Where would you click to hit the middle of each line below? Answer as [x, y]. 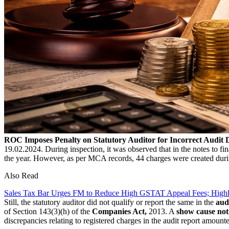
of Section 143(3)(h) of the [48, 211]
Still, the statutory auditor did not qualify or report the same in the [110, 202]
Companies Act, [119, 211]
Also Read [21, 175]
